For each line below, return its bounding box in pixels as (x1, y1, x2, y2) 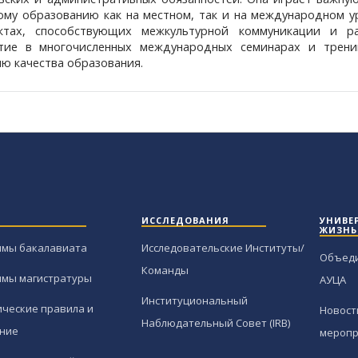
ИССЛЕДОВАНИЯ (141, 214, 229, 227)
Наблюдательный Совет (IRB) (141, 316, 290, 331)
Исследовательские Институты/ (141, 241, 304, 256)
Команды (141, 263, 189, 278)
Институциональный (141, 293, 248, 308)
